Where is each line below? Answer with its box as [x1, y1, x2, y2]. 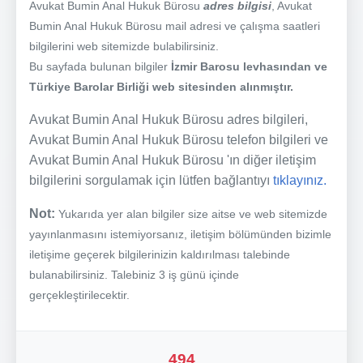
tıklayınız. [273, 173, 327, 187]
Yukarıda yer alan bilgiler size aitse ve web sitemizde [58, 207, 327, 220]
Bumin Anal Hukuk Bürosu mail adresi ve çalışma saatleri [29, 19, 320, 32]
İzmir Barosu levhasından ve [171, 59, 327, 73]
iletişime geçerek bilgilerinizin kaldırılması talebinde [29, 247, 290, 261]
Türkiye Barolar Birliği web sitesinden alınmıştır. [29, 79, 293, 93]
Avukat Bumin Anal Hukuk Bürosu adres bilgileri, [29, 112, 308, 126]
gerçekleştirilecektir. [29, 288, 130, 301]
